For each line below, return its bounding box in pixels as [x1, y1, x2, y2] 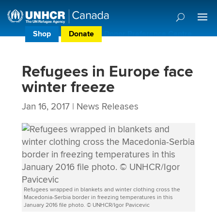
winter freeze [21, 77, 115, 97]
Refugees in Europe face [21, 62, 193, 82]
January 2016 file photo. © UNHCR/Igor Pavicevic [23, 201, 150, 209]
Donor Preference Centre [104, 29, 192, 39]
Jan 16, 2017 [21, 101, 70, 112]
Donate [69, 29, 94, 39]
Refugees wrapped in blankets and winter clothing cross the [23, 186, 180, 193]
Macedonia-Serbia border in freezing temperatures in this [23, 194, 173, 201]
